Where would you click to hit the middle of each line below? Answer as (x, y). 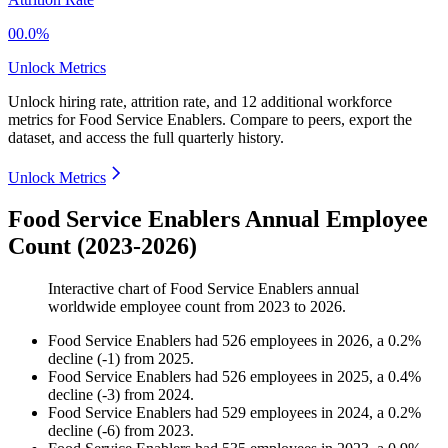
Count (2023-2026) (102, 246)
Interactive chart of (109, 289)
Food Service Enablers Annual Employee (218, 219)
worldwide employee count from (153, 307)
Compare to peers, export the (321, 119)
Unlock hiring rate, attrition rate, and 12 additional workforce (200, 101)
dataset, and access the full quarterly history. (146, 137)
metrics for (43, 119)
